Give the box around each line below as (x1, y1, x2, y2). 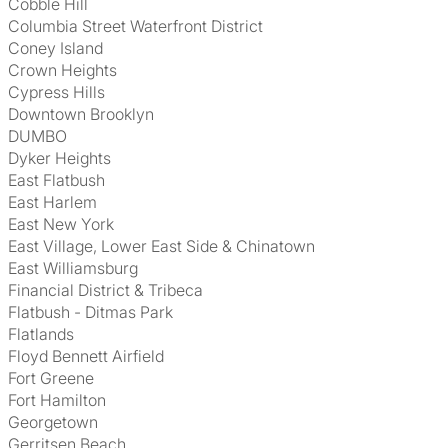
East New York (17, 214, 114, 234)
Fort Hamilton (16, 390, 106, 410)
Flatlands (17, 324, 74, 344)
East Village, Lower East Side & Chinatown (17, 236, 315, 256)
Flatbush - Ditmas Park (17, 302, 173, 322)
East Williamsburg (17, 258, 138, 278)
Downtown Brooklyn (19, 104, 154, 124)
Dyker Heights (19, 148, 111, 168)
